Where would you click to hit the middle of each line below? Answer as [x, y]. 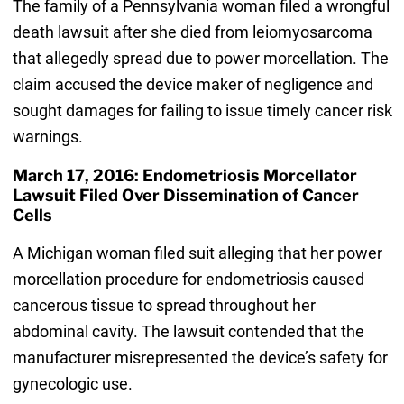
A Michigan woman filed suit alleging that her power [197, 253]
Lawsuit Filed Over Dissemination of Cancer [185, 196]
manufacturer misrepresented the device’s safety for [200, 358]
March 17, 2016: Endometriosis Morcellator [184, 176]
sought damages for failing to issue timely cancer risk [202, 111]
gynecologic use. [72, 384]
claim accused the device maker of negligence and [193, 85]
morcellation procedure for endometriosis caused [188, 280]
